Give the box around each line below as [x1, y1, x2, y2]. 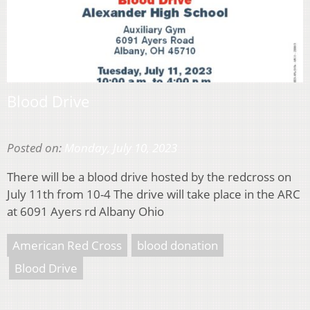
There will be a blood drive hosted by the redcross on [7, 169, 291, 185]
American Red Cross [12, 237, 122, 254]
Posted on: [7, 140, 64, 156]
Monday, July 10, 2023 [64, 140, 177, 156]
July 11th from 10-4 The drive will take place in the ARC [7, 186, 300, 203]
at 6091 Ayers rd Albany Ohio [7, 203, 164, 220]
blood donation [137, 237, 218, 254]
